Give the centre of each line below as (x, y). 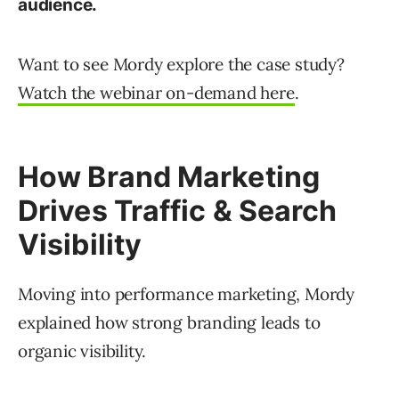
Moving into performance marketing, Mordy (186, 294)
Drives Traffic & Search (178, 211)
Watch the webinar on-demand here (156, 93)
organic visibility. (82, 351)
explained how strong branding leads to (169, 323)
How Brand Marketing (169, 177)
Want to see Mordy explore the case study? (181, 65)
